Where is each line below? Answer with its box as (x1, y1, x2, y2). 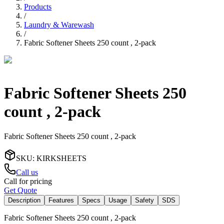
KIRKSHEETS (36, 153, 86, 162)
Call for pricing (4, 176, 52, 185)
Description (8, 196, 40, 204)
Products (24, 2, 51, 11)
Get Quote (4, 185, 37, 194)
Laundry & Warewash (24, 20, 94, 29)
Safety (135, 196, 154, 204)
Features (48, 196, 74, 204)
